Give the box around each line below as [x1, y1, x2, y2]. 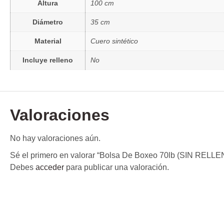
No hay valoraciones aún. [10, 134, 100, 143]
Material [34, 36, 61, 45]
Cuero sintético [90, 36, 138, 45]
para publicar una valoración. [64, 163, 169, 172]
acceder [35, 163, 64, 172]
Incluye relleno [22, 55, 73, 64]
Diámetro [32, 17, 63, 26]
